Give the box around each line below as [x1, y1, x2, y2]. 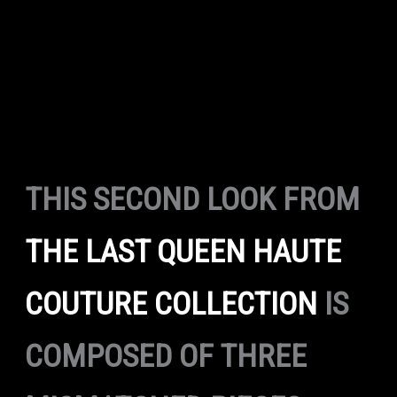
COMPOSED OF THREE [24, 338, 307, 376]
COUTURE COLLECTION [24, 285, 317, 323]
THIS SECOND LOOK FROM [24, 181, 360, 219]
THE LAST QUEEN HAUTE [24, 233, 341, 271]
